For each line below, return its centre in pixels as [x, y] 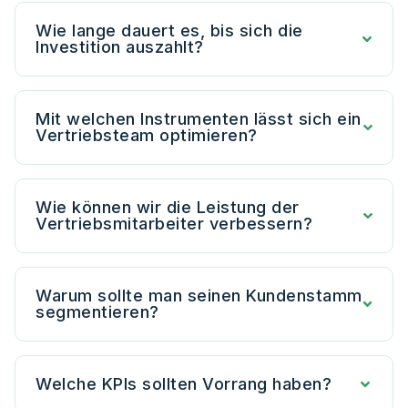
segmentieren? [97, 312]
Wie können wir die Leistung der [168, 208]
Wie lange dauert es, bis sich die [169, 31]
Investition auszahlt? [120, 47]
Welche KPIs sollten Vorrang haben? [184, 384]
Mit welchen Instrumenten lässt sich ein [199, 119]
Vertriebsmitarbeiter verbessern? [174, 224]
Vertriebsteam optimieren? [147, 136]
